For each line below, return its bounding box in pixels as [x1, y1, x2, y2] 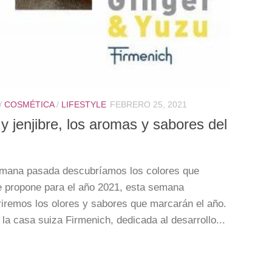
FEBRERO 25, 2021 [110, 100, 187, 110]
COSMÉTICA [4, 100, 54, 110]
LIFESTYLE [61, 100, 106, 110]
